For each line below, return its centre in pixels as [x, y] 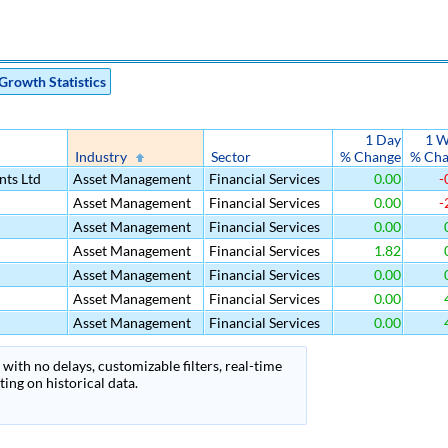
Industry [101, 156]
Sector [231, 156]
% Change [370, 156]
